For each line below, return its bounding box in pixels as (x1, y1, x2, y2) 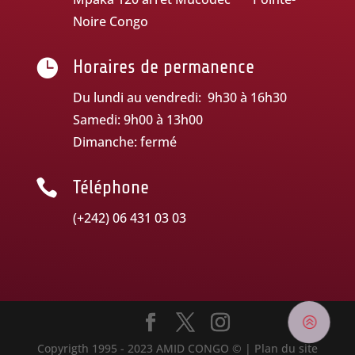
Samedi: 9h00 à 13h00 (72, 110, 203, 128)
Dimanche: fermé (72, 132, 177, 151)
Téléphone (72, 176, 149, 198)
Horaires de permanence (72, 55, 254, 78)
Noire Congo (72, 12, 148, 30)
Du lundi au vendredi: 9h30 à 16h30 (72, 88, 287, 106)
